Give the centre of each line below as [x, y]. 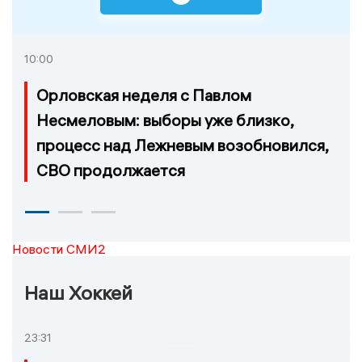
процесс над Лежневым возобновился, [182, 145]
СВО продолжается [111, 170]
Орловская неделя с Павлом [144, 95]
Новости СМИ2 [59, 248]
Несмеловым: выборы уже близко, [165, 120]
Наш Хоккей [78, 292]
